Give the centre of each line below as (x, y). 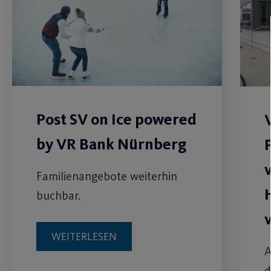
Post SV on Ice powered (116, 120)
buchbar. (58, 196)
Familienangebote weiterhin (107, 176)
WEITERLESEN (84, 237)
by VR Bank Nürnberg (111, 145)
